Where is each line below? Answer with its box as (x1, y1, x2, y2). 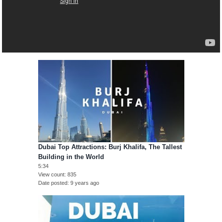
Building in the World (38, 153, 104, 161)
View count (38, 171, 64, 178)
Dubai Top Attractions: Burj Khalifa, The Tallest (38, 143, 182, 151)
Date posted (38, 180, 67, 186)
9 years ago (70, 180, 99, 186)
